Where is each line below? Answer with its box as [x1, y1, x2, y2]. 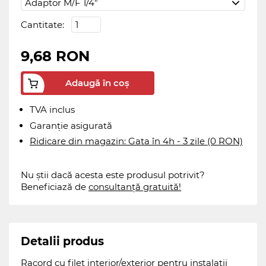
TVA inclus [30, 104, 75, 115]
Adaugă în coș [65, 77, 129, 88]
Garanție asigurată [30, 119, 112, 131]
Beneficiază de [21, 180, 86, 192]
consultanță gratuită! [88, 180, 181, 192]
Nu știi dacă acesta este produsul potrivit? [21, 169, 205, 180]
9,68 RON [21, 47, 90, 65]
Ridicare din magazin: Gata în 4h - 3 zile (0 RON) [30, 135, 243, 147]
